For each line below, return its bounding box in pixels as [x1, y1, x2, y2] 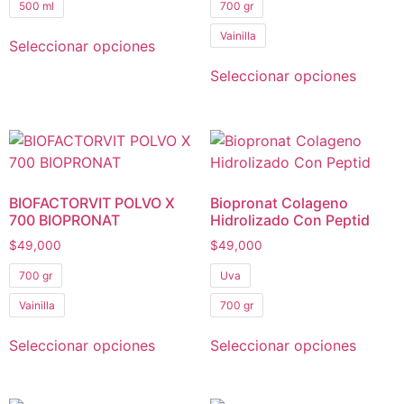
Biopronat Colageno [209, 193, 348, 212]
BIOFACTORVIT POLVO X [9, 193, 175, 212]
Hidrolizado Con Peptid [209, 210, 370, 229]
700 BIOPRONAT [9, 210, 120, 229]
